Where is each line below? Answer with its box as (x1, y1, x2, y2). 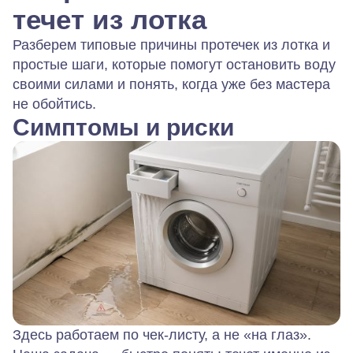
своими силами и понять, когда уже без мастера (13, 76, 330, 92)
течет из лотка (13, 4, 206, 35)
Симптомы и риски (13, 114, 234, 140)
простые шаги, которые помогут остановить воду (13, 57, 336, 72)
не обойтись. (13, 96, 96, 112)
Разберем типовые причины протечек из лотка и (13, 37, 330, 53)
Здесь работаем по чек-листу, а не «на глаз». (13, 326, 311, 343)
